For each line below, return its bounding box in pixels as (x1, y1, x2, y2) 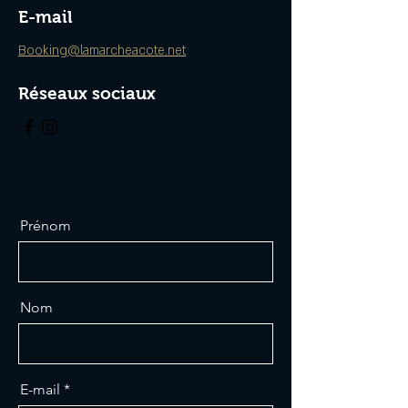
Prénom (20, 217, 71, 234)
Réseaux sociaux (18, 84, 156, 103)
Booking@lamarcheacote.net (18, 42, 186, 59)
